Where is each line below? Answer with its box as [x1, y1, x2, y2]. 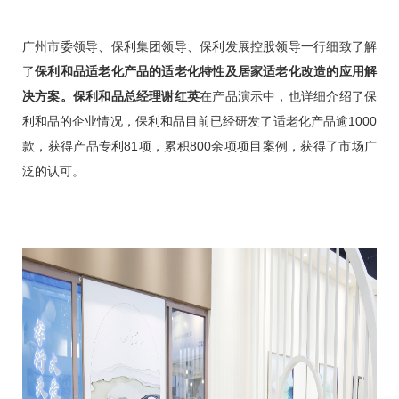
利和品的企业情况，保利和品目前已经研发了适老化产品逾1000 [22, 114, 377, 128]
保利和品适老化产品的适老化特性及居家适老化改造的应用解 [35, 64, 378, 78]
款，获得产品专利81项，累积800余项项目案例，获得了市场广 [22, 139, 377, 153]
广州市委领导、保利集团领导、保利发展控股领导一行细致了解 [22, 39, 377, 53]
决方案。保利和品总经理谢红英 [22, 89, 200, 103]
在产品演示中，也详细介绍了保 [199, 89, 378, 103]
